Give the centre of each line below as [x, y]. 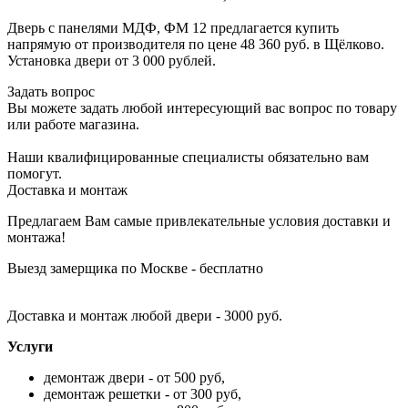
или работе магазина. [73, 125]
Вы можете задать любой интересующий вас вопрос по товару [202, 108]
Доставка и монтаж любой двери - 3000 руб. [145, 316]
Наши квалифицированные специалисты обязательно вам [188, 158]
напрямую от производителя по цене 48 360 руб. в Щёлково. [196, 45]
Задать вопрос [51, 92]
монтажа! [36, 238]
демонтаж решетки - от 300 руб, [143, 394]
